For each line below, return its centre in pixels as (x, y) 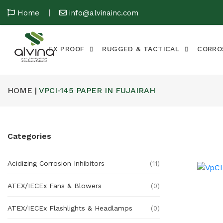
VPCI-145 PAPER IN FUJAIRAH (96, 90)
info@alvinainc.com (104, 13)
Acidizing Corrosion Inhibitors (56, 163)
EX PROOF (66, 49)
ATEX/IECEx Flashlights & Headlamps (70, 208)
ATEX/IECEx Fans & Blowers (55, 186)
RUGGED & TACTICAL (141, 49)
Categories (29, 136)
